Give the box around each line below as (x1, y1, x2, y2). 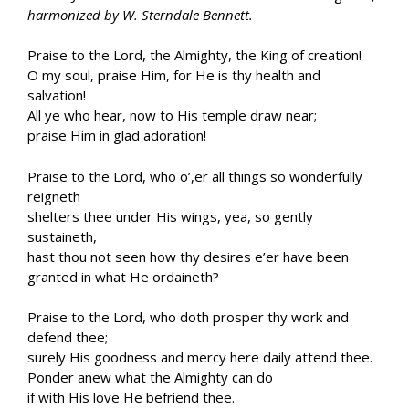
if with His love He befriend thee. (27, 388, 235, 407)
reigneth (27, 186, 80, 205)
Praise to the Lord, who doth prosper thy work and (27, 308, 349, 327)
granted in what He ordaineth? (27, 267, 219, 286)
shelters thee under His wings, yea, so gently (27, 206, 313, 225)
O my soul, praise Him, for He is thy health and (27, 66, 320, 85)
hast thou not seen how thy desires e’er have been (27, 246, 349, 266)
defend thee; (27, 328, 108, 347)
